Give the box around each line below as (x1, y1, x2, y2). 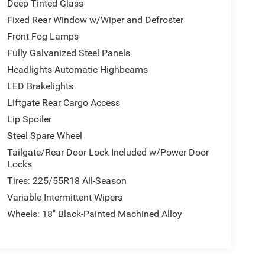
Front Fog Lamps (7, 30, 79, 42)
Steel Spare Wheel (7, 130, 82, 141)
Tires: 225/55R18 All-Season (7, 174, 127, 186)
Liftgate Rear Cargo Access (7, 96, 120, 108)
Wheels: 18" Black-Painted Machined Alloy (7, 208, 182, 219)
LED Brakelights (7, 80, 73, 92)
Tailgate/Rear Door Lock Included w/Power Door (7, 146, 209, 158)
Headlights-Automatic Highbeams (7, 63, 148, 75)
